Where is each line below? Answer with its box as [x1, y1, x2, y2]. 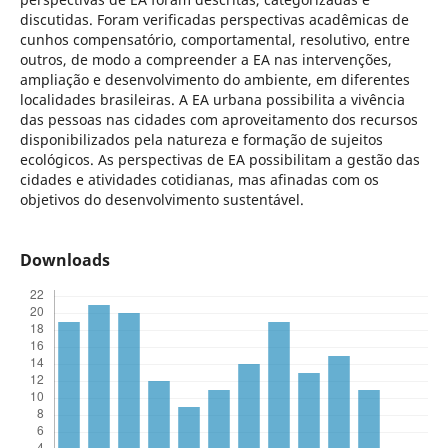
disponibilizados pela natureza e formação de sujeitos [19, 129, 383, 149]
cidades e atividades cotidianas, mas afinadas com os [19, 169, 379, 189]
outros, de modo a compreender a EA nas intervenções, [19, 49, 392, 69]
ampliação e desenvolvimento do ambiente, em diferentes [19, 69, 410, 89]
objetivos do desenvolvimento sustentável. [19, 189, 304, 209]
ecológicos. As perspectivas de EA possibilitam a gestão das [19, 149, 420, 169]
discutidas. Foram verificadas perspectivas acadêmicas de [19, 9, 409, 29]
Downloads [19, 248, 110, 271]
